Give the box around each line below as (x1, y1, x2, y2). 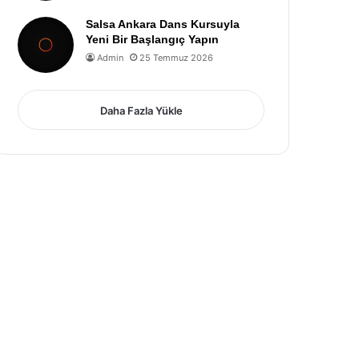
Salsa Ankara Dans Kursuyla (86, 18, 240, 30)
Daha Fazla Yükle (99, 104, 183, 117)
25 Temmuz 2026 (139, 52, 214, 63)
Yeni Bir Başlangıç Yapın (86, 33, 220, 46)
